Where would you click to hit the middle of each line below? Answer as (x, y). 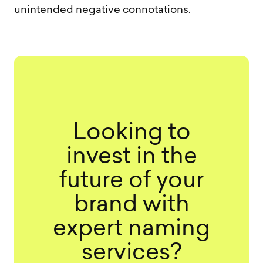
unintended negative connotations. (102, 11)
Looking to (131, 134)
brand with (131, 206)
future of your (131, 182)
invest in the (131, 158)
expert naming (131, 230)
